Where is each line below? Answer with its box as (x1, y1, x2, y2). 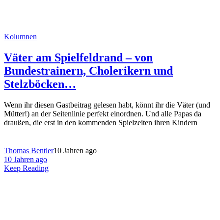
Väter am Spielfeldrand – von (4, 51, 153, 64)
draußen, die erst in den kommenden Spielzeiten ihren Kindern (4, 118, 197, 127)
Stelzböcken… (4, 78, 76, 91)
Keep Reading (4, 164, 49, 173)
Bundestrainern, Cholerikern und (4, 64, 173, 78)
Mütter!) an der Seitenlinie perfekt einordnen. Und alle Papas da (4, 110, 201, 118)
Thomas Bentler (4, 146, 54, 155)
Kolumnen (4, 32, 37, 41)
